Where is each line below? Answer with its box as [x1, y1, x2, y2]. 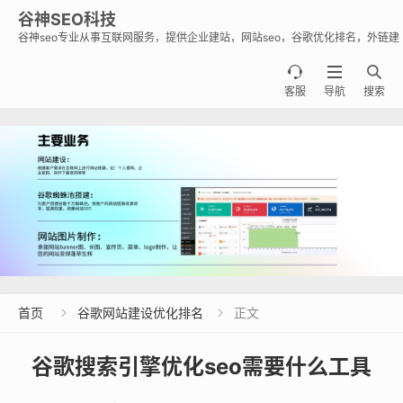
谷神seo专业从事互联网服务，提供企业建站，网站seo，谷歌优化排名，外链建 [18, 31, 399, 44]
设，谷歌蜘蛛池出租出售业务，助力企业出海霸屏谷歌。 [18, 45, 288, 58]
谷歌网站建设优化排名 [77, 305, 203, 321]
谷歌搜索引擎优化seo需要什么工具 [31, 354, 372, 381]
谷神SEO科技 [18, 10, 116, 29]
